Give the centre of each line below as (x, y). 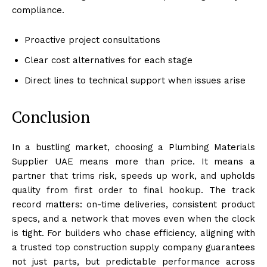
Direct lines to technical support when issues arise (135, 80)
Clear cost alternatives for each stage (108, 60)
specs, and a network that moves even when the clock (133, 218)
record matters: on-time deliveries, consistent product (133, 204)
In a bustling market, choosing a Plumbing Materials (133, 147)
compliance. (38, 10)
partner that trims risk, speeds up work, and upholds (133, 176)
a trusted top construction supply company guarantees (133, 247)
